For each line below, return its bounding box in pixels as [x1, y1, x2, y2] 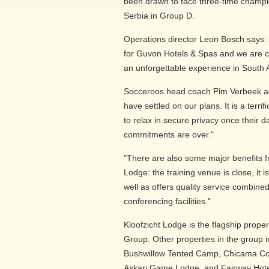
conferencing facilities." [124, 196, 211, 206]
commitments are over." [124, 130, 214, 139]
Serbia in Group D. [124, 11, 195, 20]
